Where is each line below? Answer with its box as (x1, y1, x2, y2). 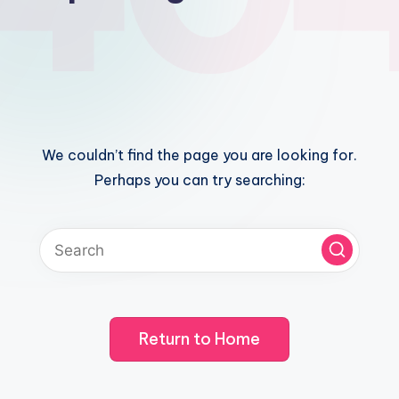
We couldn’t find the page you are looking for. (42, 145, 357, 164)
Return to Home (139, 329, 260, 349)
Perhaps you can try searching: (94, 170, 305, 189)
